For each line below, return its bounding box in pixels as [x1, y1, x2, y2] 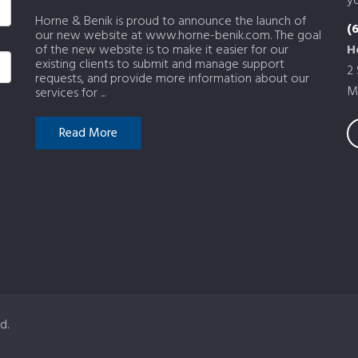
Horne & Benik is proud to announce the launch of [35, 11, 306, 32]
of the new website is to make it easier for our [35, 40, 288, 61]
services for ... [35, 83, 105, 104]
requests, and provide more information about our [35, 69, 309, 89]
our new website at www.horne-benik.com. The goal [35, 26, 321, 46]
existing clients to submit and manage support [35, 54, 284, 75]
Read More [59, 123, 117, 144]
